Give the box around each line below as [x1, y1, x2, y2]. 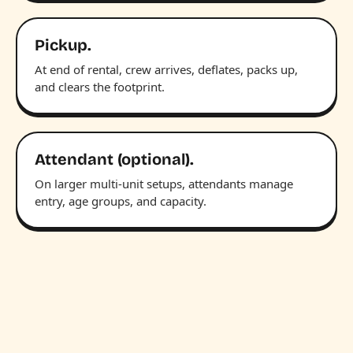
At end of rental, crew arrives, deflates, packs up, [35, 61, 298, 77]
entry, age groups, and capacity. [35, 192, 206, 209]
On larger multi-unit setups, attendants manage [35, 175, 293, 191]
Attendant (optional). [35, 149, 194, 169]
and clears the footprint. [35, 78, 165, 95]
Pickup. [35, 35, 91, 54]
